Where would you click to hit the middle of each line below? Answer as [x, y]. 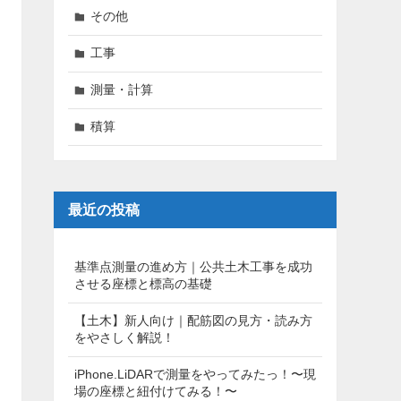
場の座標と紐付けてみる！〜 [156, 392]
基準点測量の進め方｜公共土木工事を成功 [193, 267]
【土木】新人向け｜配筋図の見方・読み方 [193, 321]
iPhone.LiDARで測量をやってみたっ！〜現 [195, 375]
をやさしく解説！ [124, 338]
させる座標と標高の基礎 [143, 284]
